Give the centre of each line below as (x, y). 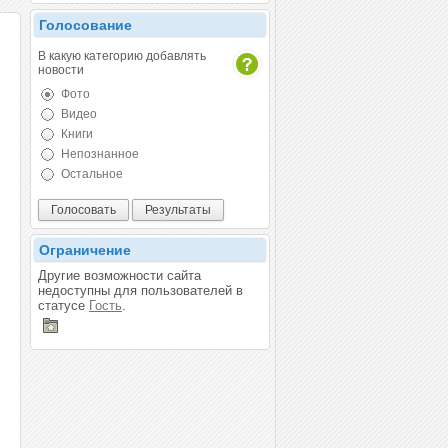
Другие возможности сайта (119, 275)
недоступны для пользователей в (140, 290)
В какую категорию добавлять (122, 55)
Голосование (85, 24)
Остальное (90, 173)
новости (61, 69)
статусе (63, 305)
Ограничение (85, 249)
